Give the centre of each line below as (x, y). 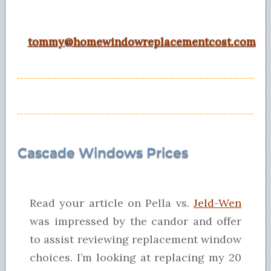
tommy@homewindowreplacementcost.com (142, 42)
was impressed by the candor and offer (135, 221)
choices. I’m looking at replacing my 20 (135, 258)
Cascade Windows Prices (103, 153)
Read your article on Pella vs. (112, 203)
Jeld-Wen (217, 203)
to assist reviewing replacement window (135, 240)
